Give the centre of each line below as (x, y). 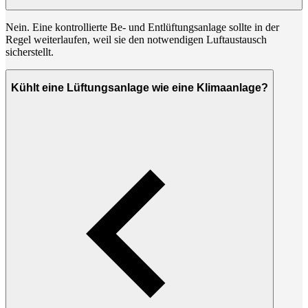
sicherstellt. (30, 52)
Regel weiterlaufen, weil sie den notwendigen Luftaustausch (136, 39)
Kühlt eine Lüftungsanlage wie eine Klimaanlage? (140, 88)
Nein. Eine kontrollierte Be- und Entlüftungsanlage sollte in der (142, 27)
